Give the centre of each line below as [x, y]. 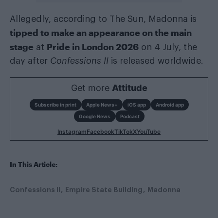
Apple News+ [102, 104]
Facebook [100, 131]
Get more [91, 88]
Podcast [130, 116]
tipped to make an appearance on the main [101, 32]
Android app [170, 104]
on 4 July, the [168, 47]
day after [30, 61]
